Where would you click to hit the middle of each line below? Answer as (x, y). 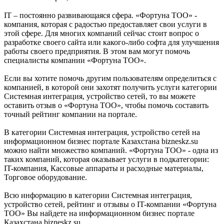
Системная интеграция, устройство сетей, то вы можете (100, 96)
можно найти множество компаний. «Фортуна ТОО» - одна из (111, 150)
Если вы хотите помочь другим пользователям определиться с (110, 78)
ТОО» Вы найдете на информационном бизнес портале (99, 213)
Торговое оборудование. (45, 177)
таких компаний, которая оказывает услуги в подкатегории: (106, 159)
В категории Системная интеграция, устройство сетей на (102, 132)
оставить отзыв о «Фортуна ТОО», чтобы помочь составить (106, 105)
